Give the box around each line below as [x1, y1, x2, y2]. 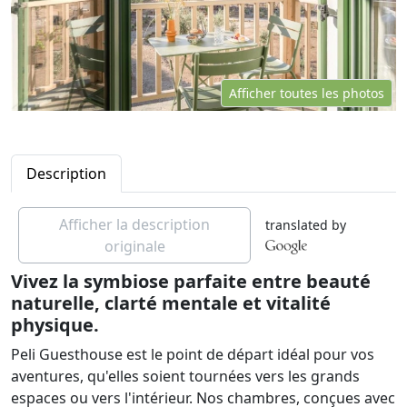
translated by [265, 215, 347, 233]
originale [104, 235, 165, 256]
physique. [11, 312, 99, 337]
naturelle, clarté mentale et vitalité [11, 290, 331, 315]
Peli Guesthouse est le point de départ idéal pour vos [11, 343, 374, 364]
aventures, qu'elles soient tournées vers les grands [11, 365, 360, 386]
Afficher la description [59, 213, 211, 234]
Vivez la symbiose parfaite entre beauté [11, 268, 371, 293]
